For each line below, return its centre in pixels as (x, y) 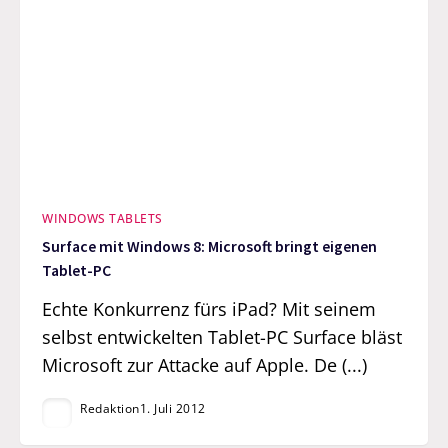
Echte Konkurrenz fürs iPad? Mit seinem (209, 308)
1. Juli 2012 (172, 408)
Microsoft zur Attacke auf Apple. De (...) (205, 364)
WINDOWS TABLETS (102, 218)
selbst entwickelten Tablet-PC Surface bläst (222, 336)
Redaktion (110, 408)
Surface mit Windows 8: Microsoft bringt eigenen (210, 247)
